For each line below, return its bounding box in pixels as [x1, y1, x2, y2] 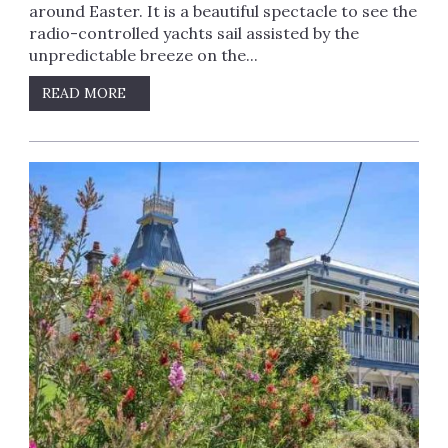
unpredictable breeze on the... [28, 44, 258, 65]
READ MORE [42, 83, 131, 102]
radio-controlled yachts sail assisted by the [28, 22, 359, 43]
